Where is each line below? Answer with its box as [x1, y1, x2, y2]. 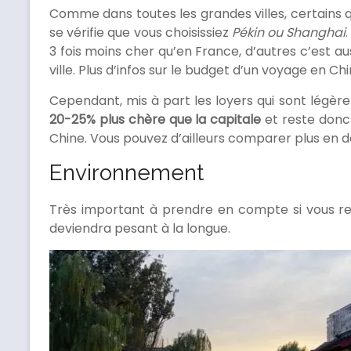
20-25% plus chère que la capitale [49, 110, 262, 129]
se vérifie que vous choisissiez [49, 24, 232, 42]
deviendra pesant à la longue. [49, 219, 230, 238]
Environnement [49, 160, 204, 186]
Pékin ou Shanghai [231, 24, 346, 42]
